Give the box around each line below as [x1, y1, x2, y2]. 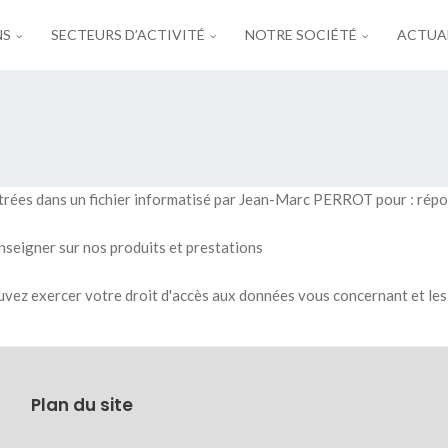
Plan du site [30, 393, 133, 417]
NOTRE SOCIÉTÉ [244, 26, 357, 43]
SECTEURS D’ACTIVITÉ [50, 26, 205, 43]
